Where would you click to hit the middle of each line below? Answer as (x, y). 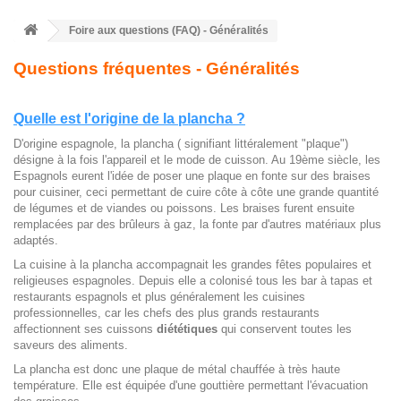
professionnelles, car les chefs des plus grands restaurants (166, 313)
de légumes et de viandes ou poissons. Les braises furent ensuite (184, 209)
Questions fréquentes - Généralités (157, 69)
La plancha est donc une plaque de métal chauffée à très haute (177, 370)
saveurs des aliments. (71, 346)
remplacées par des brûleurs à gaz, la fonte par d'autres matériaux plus (197, 225)
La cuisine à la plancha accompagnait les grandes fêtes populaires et (192, 265)
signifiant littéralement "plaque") (266, 144)
